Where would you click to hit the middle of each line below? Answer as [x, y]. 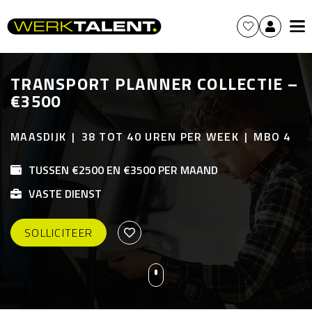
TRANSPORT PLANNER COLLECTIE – [155, 84]
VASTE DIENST [65, 194]
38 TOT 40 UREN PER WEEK [160, 136]
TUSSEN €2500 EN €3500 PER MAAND [123, 170]
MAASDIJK [39, 136]
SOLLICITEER [59, 233]
